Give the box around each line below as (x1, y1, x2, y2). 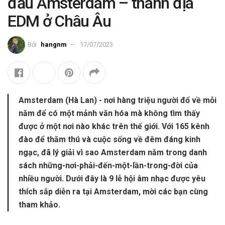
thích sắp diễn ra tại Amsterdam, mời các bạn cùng (19, 187, 208, 197)
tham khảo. (19, 200, 60, 210)
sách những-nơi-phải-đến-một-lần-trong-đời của (19, 161, 198, 171)
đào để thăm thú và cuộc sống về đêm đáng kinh (19, 135, 200, 145)
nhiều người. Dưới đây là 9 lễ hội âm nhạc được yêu (19, 174, 205, 184)
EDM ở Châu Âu (8, 11, 111, 31)
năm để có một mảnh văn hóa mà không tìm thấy (19, 108, 200, 119)
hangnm (41, 41, 67, 49)
